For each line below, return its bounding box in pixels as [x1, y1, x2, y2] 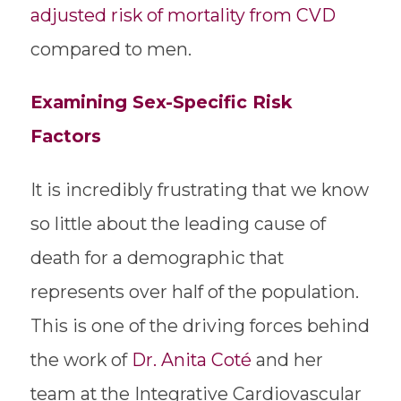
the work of [30, 349, 132, 371]
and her [251, 349, 323, 371]
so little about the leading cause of [30, 213, 326, 235]
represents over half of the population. [30, 281, 359, 303]
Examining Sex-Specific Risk [30, 91, 292, 114]
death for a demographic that [30, 247, 284, 269]
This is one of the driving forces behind [30, 315, 370, 337]
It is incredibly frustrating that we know [30, 179, 369, 201]
